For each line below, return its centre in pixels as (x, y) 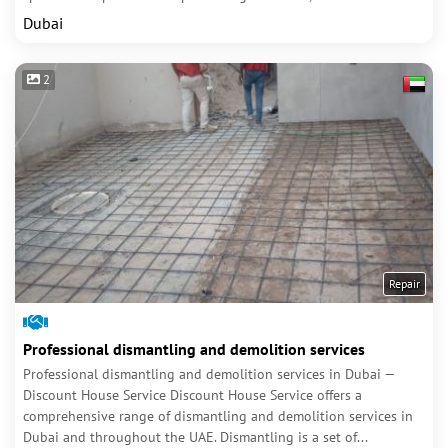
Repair (404, 283)
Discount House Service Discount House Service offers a (192, 395)
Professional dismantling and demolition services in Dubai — (208, 374)
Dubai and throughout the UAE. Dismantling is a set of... (195, 437)
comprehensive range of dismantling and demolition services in (218, 416)
